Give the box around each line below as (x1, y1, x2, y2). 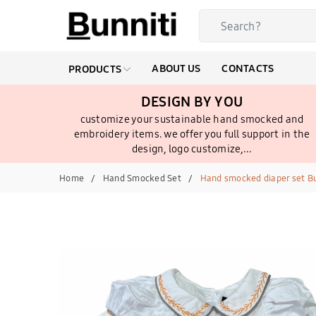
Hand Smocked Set (102, 171, 181, 184)
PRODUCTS (68, 61, 124, 76)
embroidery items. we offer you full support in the (73, 126, 310, 141)
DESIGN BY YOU (140, 92, 243, 111)
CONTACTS (221, 61, 274, 75)
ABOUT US (152, 61, 201, 75)
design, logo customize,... (131, 141, 253, 156)
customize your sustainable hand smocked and (80, 111, 304, 126)
